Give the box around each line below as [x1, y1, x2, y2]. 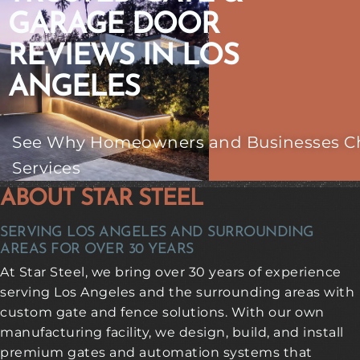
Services [12, 157, 80, 178]
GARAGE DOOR [8, 10, 219, 40]
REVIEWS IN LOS [8, 42, 239, 72]
